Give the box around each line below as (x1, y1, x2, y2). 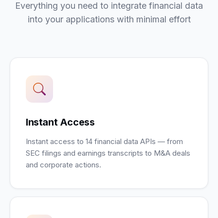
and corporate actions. (26, 160, 101, 169)
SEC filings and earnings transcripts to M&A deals (26, 148, 190, 158)
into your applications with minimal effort (27, 14, 191, 24)
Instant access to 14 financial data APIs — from (26, 137, 183, 146)
